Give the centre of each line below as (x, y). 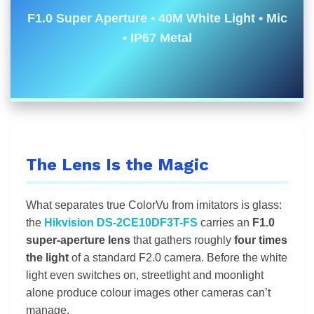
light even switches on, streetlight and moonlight (145, 275)
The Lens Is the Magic (117, 165)
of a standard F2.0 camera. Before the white (178, 258)
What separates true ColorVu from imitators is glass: (154, 205)
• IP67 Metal (157, 37)
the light (47, 258)
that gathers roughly (182, 240)
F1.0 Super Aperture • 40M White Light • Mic (157, 18)
